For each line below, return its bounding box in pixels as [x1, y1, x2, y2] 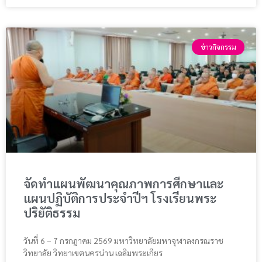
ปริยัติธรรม [23, 205, 80, 221]
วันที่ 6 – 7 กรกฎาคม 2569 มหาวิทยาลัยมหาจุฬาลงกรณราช [23, 235, 223, 246]
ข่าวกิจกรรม [200, 42, 236, 52]
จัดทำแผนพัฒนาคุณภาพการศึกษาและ [23, 175, 223, 192]
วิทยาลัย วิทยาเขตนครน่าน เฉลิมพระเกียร [23, 247, 163, 258]
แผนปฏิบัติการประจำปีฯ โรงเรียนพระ [23, 190, 216, 206]
